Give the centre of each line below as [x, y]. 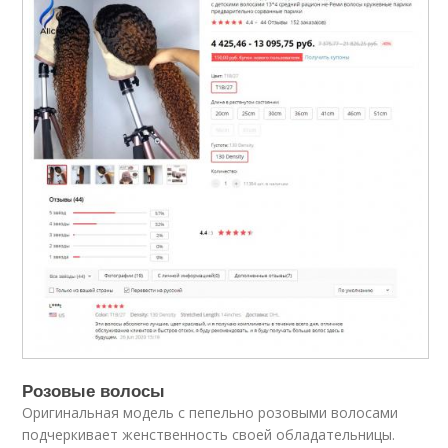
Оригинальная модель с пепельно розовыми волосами [210, 412]
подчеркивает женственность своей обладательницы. [209, 434]
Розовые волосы [94, 389]
